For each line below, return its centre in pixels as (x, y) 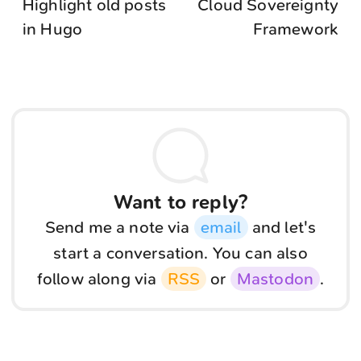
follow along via (99, 279)
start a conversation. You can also (180, 253)
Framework (295, 29)
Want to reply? (180, 203)
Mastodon (275, 279)
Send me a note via (119, 228)
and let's (282, 228)
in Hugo (53, 29)
